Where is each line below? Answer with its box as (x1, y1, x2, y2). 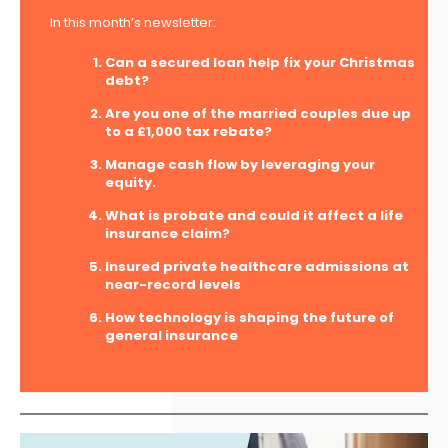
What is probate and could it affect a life (105, 205, 403, 225)
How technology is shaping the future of (105, 307, 394, 327)
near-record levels (105, 274, 241, 294)
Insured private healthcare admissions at (105, 256, 409, 276)
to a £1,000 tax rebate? (105, 121, 275, 141)
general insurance (105, 325, 241, 345)
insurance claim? (105, 223, 233, 243)
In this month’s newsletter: (50, 13, 216, 32)
